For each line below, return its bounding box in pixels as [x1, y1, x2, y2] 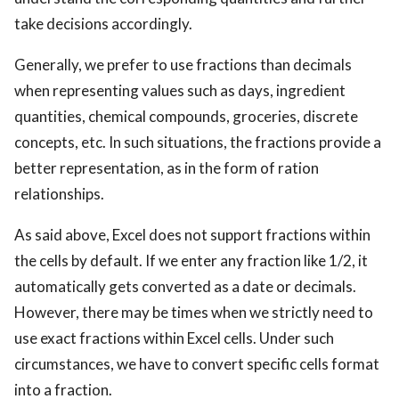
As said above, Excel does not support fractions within [14, 225, 370, 245]
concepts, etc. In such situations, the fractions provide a [14, 133, 381, 152]
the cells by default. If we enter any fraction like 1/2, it [14, 251, 368, 271]
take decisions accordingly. [14, 14, 192, 34]
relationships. [14, 184, 104, 204]
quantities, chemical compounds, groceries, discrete [14, 107, 358, 126]
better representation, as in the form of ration [14, 159, 319, 178]
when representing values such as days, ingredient [14, 81, 346, 101]
